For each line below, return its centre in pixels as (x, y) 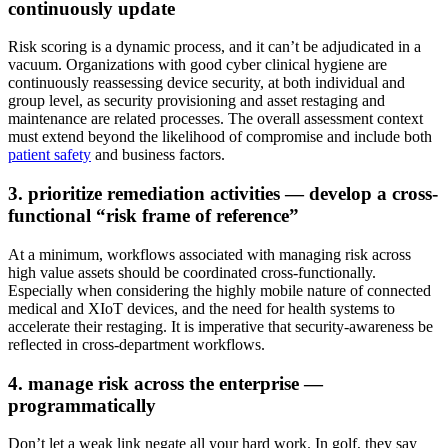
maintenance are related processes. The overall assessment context (215, 119)
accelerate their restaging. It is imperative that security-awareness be (220, 326)
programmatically (82, 405)
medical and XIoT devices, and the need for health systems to (201, 308)
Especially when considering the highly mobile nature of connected (219, 290)
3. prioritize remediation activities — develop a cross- (223, 194)
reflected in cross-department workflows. (136, 344)
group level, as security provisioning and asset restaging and (196, 101)
